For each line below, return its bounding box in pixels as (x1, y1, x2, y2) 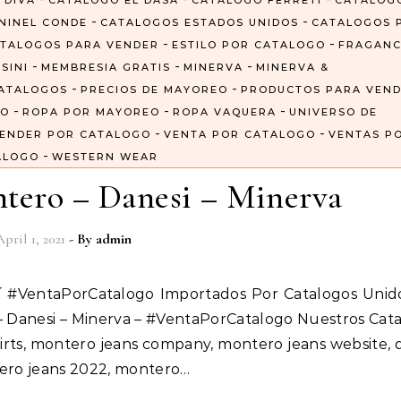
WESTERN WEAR (52, 150, 158, 164)
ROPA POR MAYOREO (22, 106, 160, 119)
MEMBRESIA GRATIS (41, 61, 171, 74)
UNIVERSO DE (289, 106, 378, 119)
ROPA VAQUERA (173, 106, 277, 119)
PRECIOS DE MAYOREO (81, 83, 228, 97)
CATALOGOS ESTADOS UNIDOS (99, 16, 299, 30)
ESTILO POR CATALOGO (171, 38, 326, 52)
